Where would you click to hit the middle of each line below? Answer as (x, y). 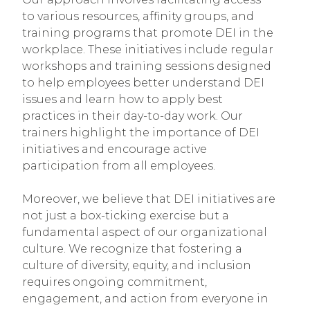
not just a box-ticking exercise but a (126, 216)
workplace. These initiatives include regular (148, 50)
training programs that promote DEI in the (148, 33)
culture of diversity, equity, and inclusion (137, 266)
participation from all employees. (119, 166)
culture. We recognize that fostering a (132, 249)
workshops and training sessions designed (147, 66)
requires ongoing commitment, (115, 282)
